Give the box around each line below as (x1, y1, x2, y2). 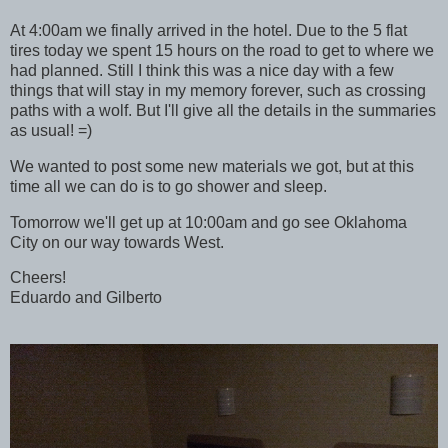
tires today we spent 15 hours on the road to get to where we (10, 41, 434, 59)
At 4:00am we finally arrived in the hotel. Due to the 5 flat (10, 21, 407, 39)
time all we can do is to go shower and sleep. (10, 177, 327, 195)
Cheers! (10, 269, 66, 287)
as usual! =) (10, 121, 92, 139)
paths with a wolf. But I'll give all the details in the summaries (10, 101, 436, 119)
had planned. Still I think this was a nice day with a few (10, 61, 394, 79)
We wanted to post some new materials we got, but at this (10, 157, 414, 175)
